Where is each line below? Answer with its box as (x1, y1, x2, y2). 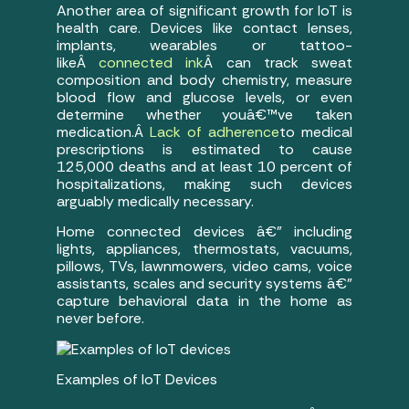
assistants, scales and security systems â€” (57, 274, 352, 294)
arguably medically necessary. (57, 191, 255, 211)
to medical (278, 121, 352, 142)
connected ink (99, 52, 204, 72)
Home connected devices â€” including (57, 222, 352, 242)
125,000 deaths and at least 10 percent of (57, 156, 352, 176)
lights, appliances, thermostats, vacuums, (57, 239, 352, 259)
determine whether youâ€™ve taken (57, 104, 352, 124)
